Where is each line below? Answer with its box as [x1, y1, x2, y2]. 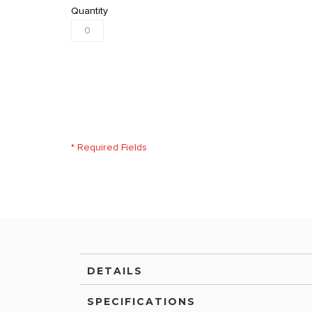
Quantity [71, 6, 108, 16]
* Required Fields [71, 143, 147, 153]
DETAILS [87, 265, 143, 277]
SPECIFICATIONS [87, 295, 196, 308]
